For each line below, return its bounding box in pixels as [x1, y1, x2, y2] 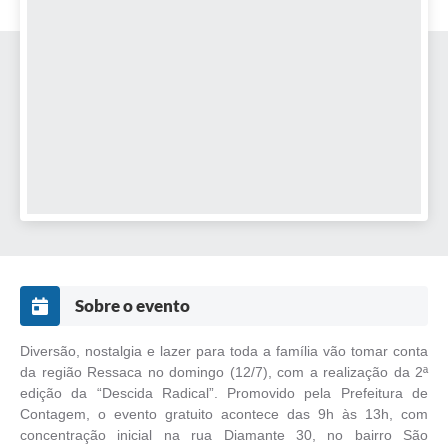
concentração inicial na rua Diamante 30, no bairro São [20, 427, 428, 444]
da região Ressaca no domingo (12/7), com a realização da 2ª [20, 364, 428, 381]
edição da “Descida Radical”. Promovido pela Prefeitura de [20, 385, 428, 402]
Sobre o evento [75, 295, 190, 317]
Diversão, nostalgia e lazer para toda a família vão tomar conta [20, 343, 428, 360]
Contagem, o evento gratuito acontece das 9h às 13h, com [20, 406, 428, 423]
